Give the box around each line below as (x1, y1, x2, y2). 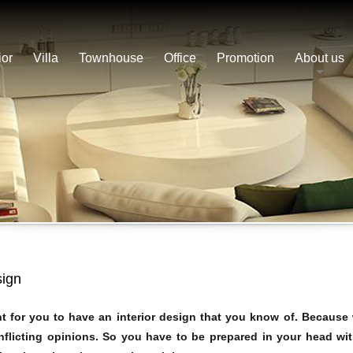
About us (295, 51, 344, 65)
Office (164, 51, 196, 65)
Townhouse (79, 51, 143, 65)
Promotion (217, 51, 274, 65)
